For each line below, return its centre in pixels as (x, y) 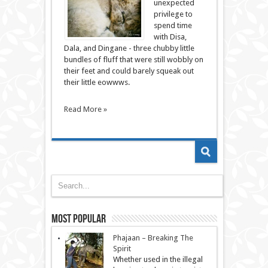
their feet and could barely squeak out (129, 71)
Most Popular (78, 219)
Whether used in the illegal (158, 259)
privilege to (173, 14)
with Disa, (170, 36)
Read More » (85, 109)
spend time (173, 25)
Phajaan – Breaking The (153, 237)
